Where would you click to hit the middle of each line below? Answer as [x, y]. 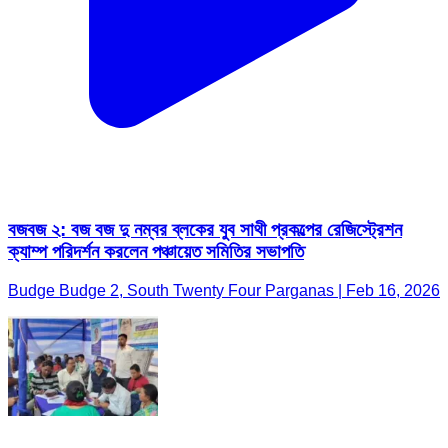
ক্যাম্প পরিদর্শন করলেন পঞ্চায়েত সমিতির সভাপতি [156, 252]
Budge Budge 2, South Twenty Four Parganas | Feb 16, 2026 [224, 290]
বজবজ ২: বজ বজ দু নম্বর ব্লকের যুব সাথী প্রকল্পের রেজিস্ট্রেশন [205, 230]
